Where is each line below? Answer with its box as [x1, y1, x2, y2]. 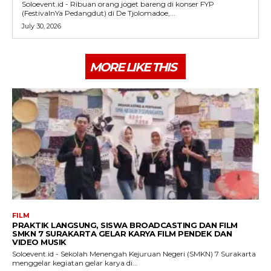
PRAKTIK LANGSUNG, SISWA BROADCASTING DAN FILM [12, 220, 238, 230]
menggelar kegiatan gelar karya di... [12, 258, 138, 267]
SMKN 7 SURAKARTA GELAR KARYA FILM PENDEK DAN [12, 228, 232, 238]
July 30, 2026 [22, 22, 61, 31]
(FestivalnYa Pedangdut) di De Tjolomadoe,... [22, 8, 175, 18]
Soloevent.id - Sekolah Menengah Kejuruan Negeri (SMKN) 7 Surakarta [12, 249, 256, 258]
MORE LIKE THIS [90, 60, 176, 75]
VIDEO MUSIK [12, 237, 67, 247]
